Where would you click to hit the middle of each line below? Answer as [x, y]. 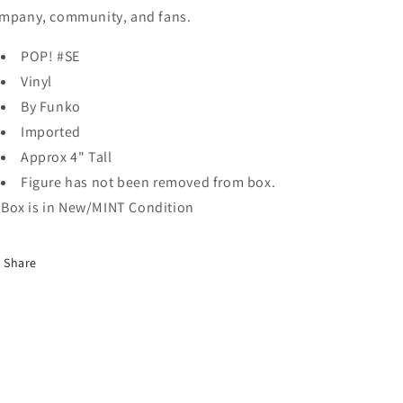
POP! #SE [50, 56]
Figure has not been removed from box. [150, 182]
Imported [51, 132]
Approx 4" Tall [67, 157]
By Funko [51, 107]
